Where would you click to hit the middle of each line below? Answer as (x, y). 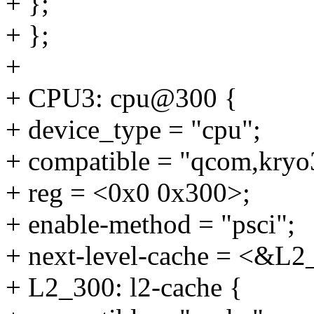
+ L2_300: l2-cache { (124, 287)
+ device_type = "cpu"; (133, 130)
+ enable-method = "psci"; (150, 224)
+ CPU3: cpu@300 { (122, 98)
